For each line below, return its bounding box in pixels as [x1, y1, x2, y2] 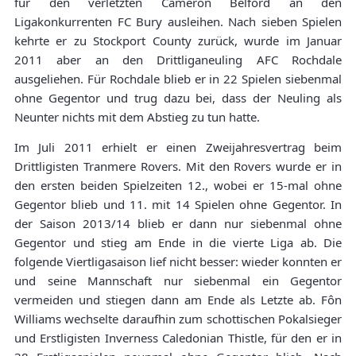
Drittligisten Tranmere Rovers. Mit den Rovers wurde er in [14, 158, 342, 175]
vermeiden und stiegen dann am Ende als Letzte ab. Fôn [14, 292, 342, 308]
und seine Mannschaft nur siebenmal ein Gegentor [14, 273, 342, 289]
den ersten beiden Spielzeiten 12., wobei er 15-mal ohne [14, 177, 342, 194]
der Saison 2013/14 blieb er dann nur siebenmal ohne [14, 215, 342, 232]
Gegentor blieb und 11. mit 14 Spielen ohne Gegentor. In [14, 196, 342, 213]
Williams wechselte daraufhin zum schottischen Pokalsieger [14, 311, 342, 327]
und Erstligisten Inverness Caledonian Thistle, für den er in [14, 330, 342, 346]
